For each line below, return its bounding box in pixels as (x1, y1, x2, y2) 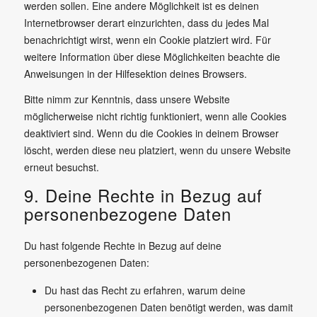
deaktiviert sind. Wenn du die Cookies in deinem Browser (23, 125, 279, 140)
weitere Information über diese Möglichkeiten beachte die (23, 49, 280, 64)
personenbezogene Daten (23, 200, 231, 226)
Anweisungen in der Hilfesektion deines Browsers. (23, 66, 247, 81)
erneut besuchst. (23, 159, 99, 174)
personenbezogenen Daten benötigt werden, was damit (44, 299, 293, 314)
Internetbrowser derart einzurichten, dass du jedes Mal (23, 15, 269, 30)
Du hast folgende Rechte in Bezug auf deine (23, 238, 221, 253)
